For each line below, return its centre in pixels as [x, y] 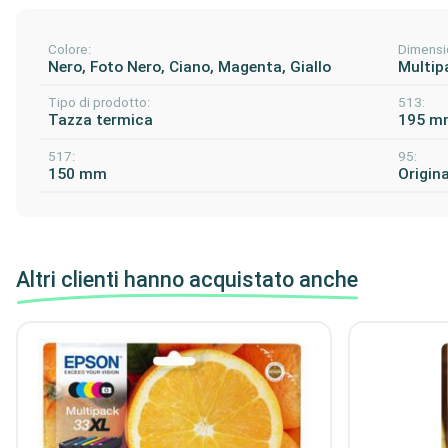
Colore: [69, 49]
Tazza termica [100, 120]
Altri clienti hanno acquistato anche [187, 280]
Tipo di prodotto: [99, 103]
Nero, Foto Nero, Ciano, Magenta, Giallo [189, 66]
